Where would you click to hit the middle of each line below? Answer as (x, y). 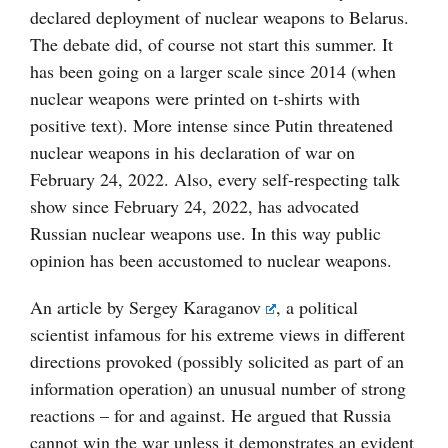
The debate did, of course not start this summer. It (211, 44)
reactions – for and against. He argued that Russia (210, 415)
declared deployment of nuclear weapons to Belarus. (219, 17)
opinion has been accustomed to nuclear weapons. (211, 260)
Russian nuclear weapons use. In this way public (205, 233)
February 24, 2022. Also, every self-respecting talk (215, 179)
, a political (317, 307)
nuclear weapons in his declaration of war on (192, 152)
